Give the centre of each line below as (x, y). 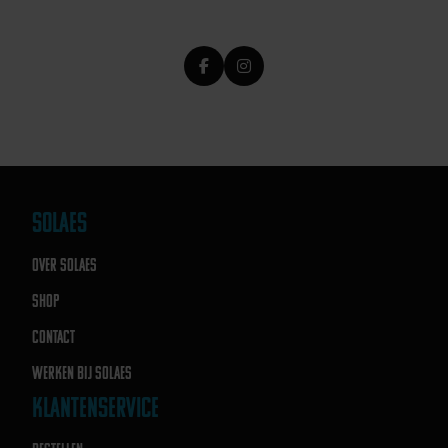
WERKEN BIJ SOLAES (82, 373)
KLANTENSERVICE (95, 407)
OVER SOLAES (64, 265)
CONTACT (53, 337)
